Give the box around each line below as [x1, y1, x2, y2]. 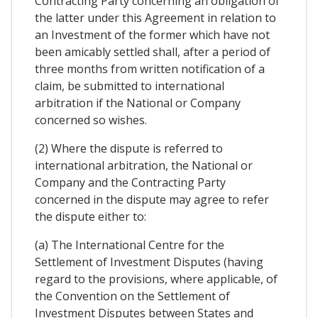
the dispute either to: [35, 209, 146, 225]
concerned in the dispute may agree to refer [35, 192, 269, 208]
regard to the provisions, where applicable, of [35, 271, 278, 287]
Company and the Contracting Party [35, 175, 226, 191]
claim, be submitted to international [35, 78, 224, 94]
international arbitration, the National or [35, 158, 253, 174]
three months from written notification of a [35, 61, 265, 77]
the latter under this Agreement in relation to [35, 10, 276, 26]
